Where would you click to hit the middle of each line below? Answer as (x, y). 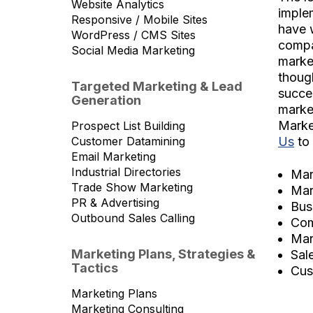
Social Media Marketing (133, 50)
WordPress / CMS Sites (133, 35)
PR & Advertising (115, 203)
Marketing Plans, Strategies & (163, 254)
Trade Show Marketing (132, 187)
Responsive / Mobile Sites (139, 20)
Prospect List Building (128, 126)
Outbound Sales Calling (133, 218)
